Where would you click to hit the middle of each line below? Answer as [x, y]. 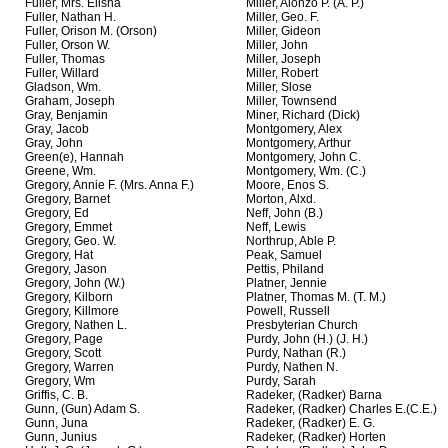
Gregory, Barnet [67, 199]
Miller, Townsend [291, 101]
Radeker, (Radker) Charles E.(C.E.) [341, 409]
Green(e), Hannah [74, 157]
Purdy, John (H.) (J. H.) [307, 339]
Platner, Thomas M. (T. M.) [316, 297]
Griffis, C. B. [56, 395]
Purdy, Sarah [281, 381]
